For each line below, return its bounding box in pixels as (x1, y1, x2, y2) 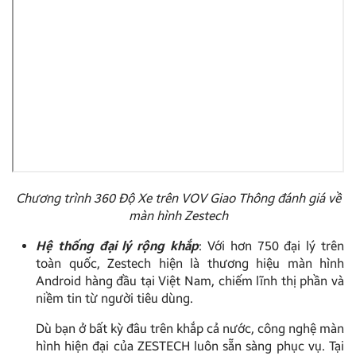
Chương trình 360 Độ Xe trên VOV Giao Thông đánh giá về (15, 191, 341, 207)
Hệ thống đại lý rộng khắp (36, 238, 199, 254)
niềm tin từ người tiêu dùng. (36, 291, 193, 307)
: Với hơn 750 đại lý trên (199, 238, 345, 254)
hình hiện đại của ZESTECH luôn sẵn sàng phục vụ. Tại (36, 339, 344, 354)
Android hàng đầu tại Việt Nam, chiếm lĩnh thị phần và (36, 273, 344, 289)
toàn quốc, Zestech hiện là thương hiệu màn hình (36, 256, 344, 272)
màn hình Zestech (128, 208, 228, 224)
